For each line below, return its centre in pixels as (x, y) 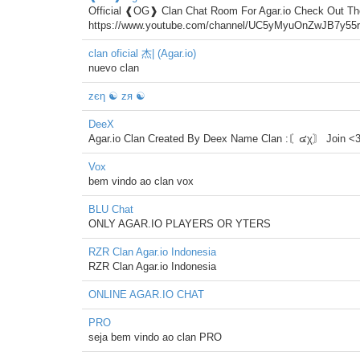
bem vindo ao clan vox (141, 181)
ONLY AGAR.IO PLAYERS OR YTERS (180, 224)
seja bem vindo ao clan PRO (155, 337)
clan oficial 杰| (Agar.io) (142, 53)
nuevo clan (114, 68)
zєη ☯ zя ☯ (117, 96)
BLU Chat (111, 209)
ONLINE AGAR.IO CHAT (146, 295)
